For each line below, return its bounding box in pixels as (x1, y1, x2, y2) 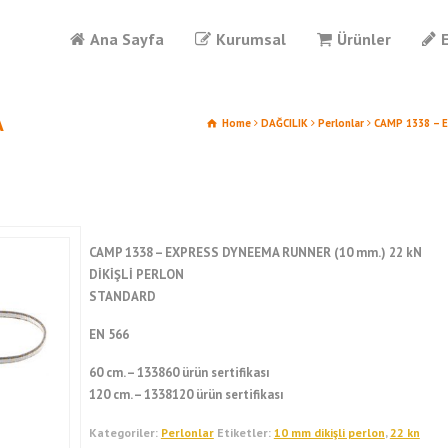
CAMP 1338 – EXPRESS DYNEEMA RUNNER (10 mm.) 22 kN (88, 244, 422, 261)
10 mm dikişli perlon (273, 425, 385, 440)
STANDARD (88, 288, 156, 305)
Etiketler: (216, 425, 274, 440)
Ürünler (337, 29, 391, 49)
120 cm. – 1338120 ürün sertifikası (88, 386, 284, 403)
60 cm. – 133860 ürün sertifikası (88, 364, 270, 381)
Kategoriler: (88, 425, 161, 440)
